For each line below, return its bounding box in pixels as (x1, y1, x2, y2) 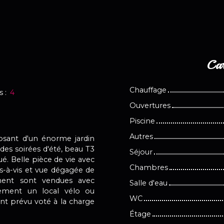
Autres (129, 131, 153, 141)
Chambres (129, 162, 168, 172)
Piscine (129, 116, 155, 125)
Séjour (129, 147, 152, 156)
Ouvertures (129, 100, 170, 110)
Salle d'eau (129, 178, 167, 187)
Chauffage (129, 85, 166, 94)
